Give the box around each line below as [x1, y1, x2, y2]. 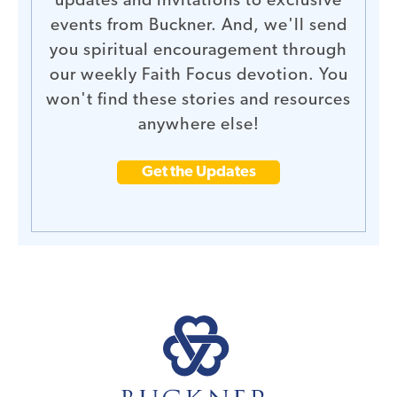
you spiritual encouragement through [50, 42, 347, 59]
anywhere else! [137, 116, 260, 134]
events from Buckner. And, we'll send [50, 17, 347, 35]
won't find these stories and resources [46, 91, 351, 109]
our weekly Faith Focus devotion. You [49, 66, 348, 84]
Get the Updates [141, 164, 256, 180]
